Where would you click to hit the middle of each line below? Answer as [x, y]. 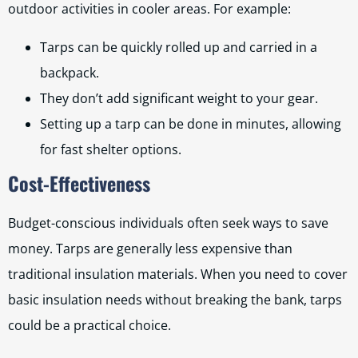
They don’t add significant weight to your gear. [179, 98]
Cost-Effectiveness [79, 183]
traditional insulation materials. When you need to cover [178, 274]
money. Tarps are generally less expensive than [150, 249]
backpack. [70, 73]
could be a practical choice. [89, 325]
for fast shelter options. [111, 149]
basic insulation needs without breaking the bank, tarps [175, 300]
